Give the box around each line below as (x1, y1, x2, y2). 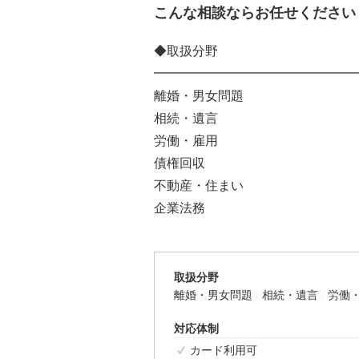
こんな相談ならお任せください (154, 4, 356, 21)
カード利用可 (190, 343, 257, 357)
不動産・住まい (154, 178, 244, 192)
